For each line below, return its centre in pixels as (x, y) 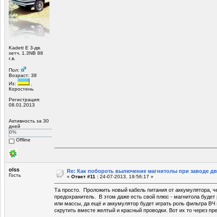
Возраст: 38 (23, 75)
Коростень (21, 89)
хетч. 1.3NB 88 (26, 53)
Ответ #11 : (85, 176)
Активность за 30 (29, 121)
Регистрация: (24, 99)
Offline (23, 139)
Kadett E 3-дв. (25, 47)
